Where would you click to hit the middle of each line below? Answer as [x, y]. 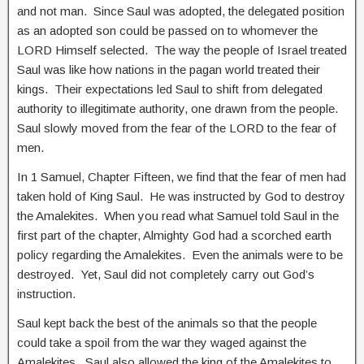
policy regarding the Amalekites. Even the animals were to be [180, 254]
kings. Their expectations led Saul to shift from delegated [170, 89]
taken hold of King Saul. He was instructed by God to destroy [181, 196]
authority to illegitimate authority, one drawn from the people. [179, 108]
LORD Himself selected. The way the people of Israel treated [182, 50]
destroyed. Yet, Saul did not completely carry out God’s [166, 274]
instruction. [46, 293]
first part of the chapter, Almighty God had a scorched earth [174, 235]
